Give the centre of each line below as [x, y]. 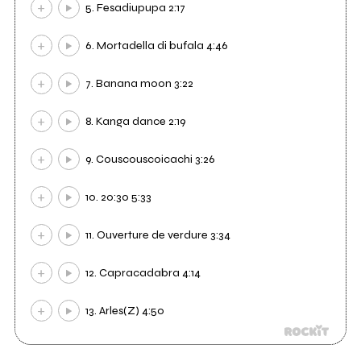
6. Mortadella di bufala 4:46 [157, 46]
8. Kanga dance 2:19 [136, 122]
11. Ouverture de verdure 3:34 [158, 235]
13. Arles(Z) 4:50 [125, 311]
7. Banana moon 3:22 [140, 84]
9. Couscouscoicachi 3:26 [151, 160]
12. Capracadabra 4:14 [143, 273]
